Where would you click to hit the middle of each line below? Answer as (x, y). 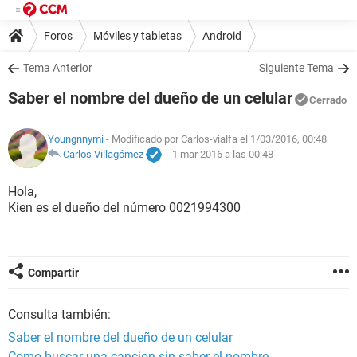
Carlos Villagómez (103, 155)
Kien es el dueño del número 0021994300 (124, 208)
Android (222, 35)
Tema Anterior (58, 68)
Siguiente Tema (296, 68)
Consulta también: (59, 314)
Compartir (53, 273)
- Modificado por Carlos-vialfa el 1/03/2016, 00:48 (215, 139)
